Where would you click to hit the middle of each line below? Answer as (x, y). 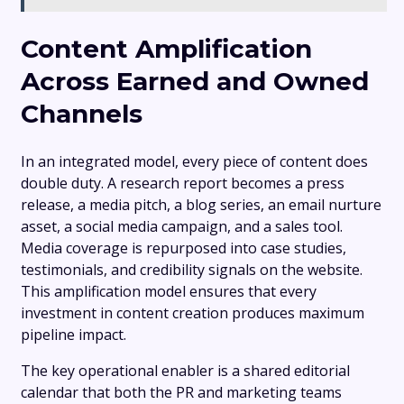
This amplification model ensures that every (169, 292)
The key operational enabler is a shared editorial (185, 371)
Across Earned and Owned (195, 82)
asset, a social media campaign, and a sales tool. (182, 227)
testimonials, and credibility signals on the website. (192, 270)
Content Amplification (166, 49)
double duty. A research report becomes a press (183, 184)
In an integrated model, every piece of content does (194, 162)
